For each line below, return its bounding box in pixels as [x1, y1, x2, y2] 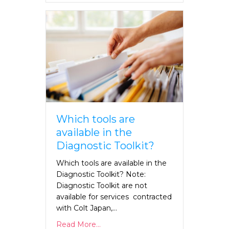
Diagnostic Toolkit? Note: [56, 170, 146, 179]
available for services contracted [56, 192, 172, 202]
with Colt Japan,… [56, 203, 117, 213]
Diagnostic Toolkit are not [56, 181, 147, 191]
